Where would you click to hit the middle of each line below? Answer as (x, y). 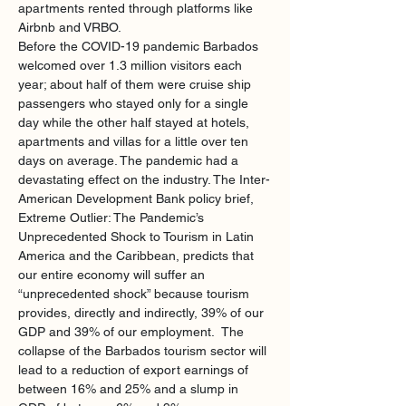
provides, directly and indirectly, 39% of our (143, 313)
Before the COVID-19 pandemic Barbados (140, 46)
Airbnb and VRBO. (72, 27)
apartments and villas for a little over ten (135, 141)
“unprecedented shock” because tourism (135, 294)
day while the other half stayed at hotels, (135, 122)
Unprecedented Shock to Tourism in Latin (138, 237)
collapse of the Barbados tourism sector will (144, 351)
